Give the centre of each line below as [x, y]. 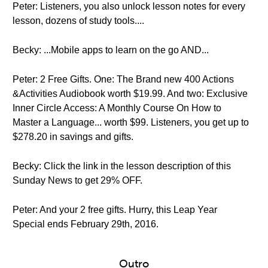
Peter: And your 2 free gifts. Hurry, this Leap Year [115, 210]
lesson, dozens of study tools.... [78, 21]
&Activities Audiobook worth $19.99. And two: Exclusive [130, 94]
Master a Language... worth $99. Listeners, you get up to [131, 122]
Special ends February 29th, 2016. [86, 224]
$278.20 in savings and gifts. [73, 137]
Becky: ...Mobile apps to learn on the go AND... [111, 50]
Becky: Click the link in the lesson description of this [122, 166]
